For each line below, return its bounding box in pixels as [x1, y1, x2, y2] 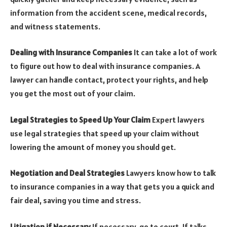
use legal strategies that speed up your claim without [10, 128, 199, 138]
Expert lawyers [150, 114, 205, 125]
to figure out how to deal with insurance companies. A [10, 61, 200, 71]
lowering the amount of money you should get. [10, 141, 176, 152]
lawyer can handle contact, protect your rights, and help [10, 74, 208, 85]
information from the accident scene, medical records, [10, 7, 207, 18]
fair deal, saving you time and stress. [10, 195, 141, 206]
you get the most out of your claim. [10, 88, 135, 99]
